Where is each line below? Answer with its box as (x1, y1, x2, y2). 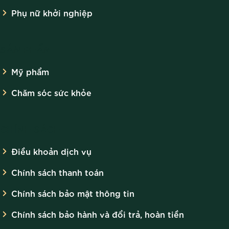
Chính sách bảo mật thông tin (11, 188, 134, 199)
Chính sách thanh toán (11, 167, 104, 178)
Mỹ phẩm (11, 66, 49, 77)
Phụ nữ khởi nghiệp (11, 7, 93, 18)
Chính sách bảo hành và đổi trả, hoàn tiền (11, 209, 184, 220)
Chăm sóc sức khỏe (11, 87, 91, 98)
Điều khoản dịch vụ (11, 146, 91, 157)
